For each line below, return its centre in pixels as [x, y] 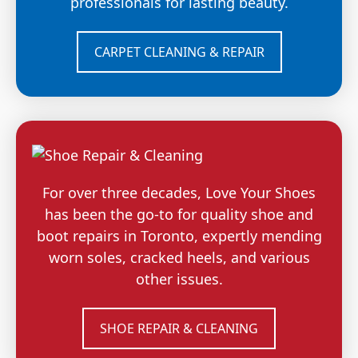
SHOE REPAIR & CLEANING [179, 328]
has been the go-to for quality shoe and [179, 214]
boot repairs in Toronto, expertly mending [179, 235]
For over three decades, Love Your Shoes [179, 192]
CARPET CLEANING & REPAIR [179, 52]
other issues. [179, 278]
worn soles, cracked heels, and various [179, 257]
